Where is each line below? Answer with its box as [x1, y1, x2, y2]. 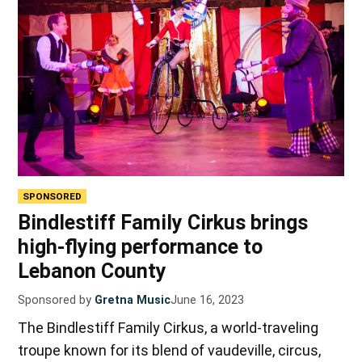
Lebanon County [18, 259, 167, 284]
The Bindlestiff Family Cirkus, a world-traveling [18, 319, 319, 337]
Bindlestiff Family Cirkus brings [18, 211, 309, 235]
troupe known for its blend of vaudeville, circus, [18, 342, 322, 360]
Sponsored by [18, 293, 92, 308]
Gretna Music [95, 293, 171, 308]
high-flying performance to [18, 235, 263, 259]
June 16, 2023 [170, 293, 245, 308]
